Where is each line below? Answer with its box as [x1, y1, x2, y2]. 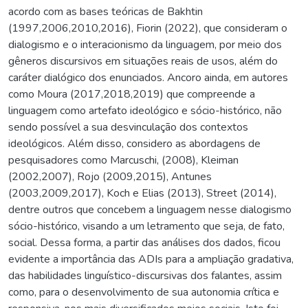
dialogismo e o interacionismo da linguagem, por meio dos [8, 36, 282, 52]
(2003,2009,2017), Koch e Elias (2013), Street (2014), [8, 185, 276, 201]
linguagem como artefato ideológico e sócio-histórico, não [8, 102, 282, 118]
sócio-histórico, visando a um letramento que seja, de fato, [8, 218, 285, 234]
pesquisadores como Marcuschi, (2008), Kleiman [8, 152, 239, 168]
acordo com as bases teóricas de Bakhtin [8, 3, 203, 19]
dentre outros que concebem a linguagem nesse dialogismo [8, 201, 291, 217]
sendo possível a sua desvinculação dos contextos [8, 119, 248, 135]
